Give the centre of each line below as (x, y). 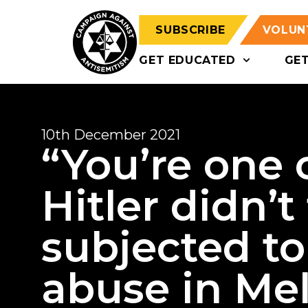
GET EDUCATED (187, 60)
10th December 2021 (111, 135)
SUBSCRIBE (190, 30)
